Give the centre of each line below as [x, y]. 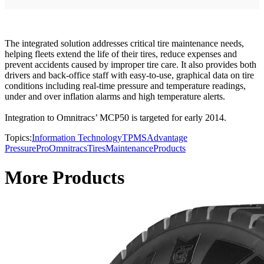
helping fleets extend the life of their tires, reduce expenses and [121, 54]
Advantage [167, 138]
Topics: [18, 138]
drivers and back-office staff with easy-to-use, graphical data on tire [129, 75]
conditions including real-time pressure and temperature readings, [125, 86]
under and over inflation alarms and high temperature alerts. [115, 97]
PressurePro [27, 148]
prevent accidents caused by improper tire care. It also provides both [131, 65]
